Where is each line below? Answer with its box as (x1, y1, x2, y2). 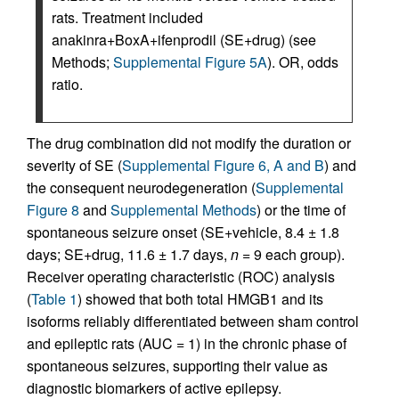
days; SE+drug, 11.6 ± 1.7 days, (27, 244, 231, 265)
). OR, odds (267, 52, 338, 73)
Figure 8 (27, 199, 79, 221)
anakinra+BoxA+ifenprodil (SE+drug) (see (52, 29, 316, 51)
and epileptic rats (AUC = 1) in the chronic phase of (27, 333, 346, 354)
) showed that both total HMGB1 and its (77, 289, 323, 310)
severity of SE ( (27, 155, 122, 176)
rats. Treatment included (52, 7, 203, 28)
